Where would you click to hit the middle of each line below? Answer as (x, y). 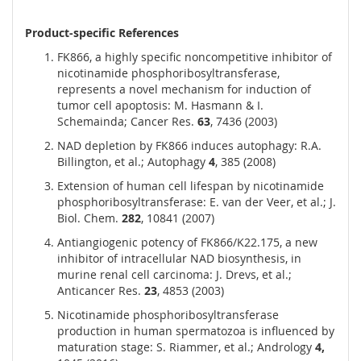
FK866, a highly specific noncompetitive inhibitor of (195, 57)
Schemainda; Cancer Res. (127, 122)
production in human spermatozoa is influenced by (196, 331)
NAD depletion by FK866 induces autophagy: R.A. (189, 146)
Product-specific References (102, 33)
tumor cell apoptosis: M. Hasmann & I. (160, 106)
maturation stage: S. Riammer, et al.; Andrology (186, 347)
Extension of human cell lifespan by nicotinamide (191, 186)
